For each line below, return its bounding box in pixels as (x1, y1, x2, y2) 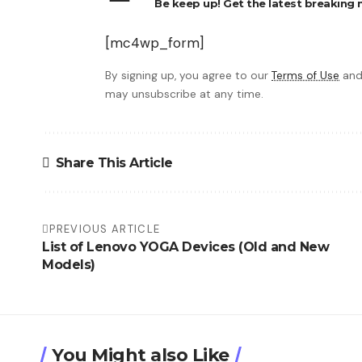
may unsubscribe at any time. (105, 87, 263, 102)
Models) (42, 257, 95, 273)
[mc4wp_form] (105, 34, 204, 53)
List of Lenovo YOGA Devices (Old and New (42, 239, 329, 255)
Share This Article (55, 154, 173, 170)
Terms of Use (271, 69, 339, 83)
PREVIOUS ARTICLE (49, 222, 161, 237)
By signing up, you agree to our (105, 69, 271, 83)
